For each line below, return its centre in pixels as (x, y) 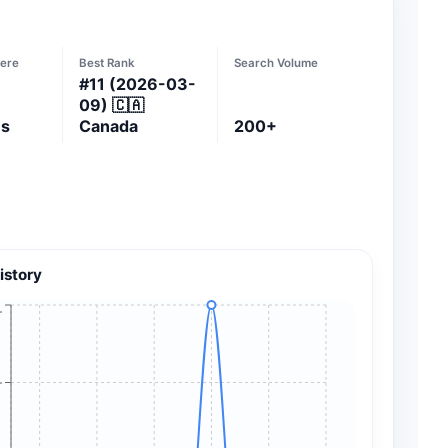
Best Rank (106, 62)
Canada (108, 125)
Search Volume (276, 62)
